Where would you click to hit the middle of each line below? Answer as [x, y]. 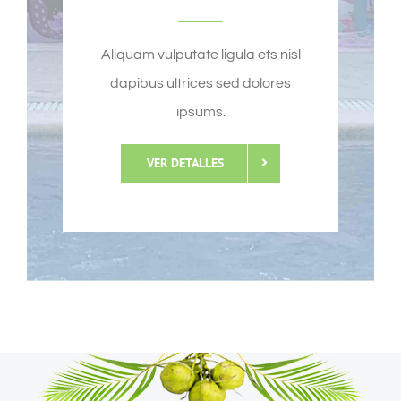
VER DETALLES [185, 162]
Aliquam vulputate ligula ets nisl [200, 54]
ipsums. [200, 111]
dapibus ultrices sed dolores [200, 83]
